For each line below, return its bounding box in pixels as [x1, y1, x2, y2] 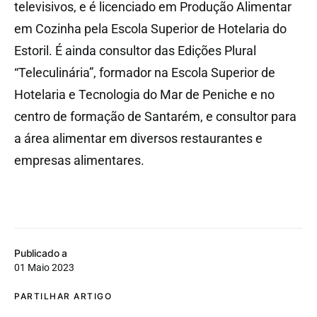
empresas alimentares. [14, 153, 144, 168]
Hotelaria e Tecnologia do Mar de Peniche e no [14, 87, 275, 103]
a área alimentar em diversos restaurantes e [14, 131, 263, 146]
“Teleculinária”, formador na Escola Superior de [14, 65, 275, 81]
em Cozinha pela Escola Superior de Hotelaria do [14, 21, 287, 37]
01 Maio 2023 [14, 262, 74, 274]
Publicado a [14, 247, 68, 260]
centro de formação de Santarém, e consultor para [14, 109, 296, 125]
